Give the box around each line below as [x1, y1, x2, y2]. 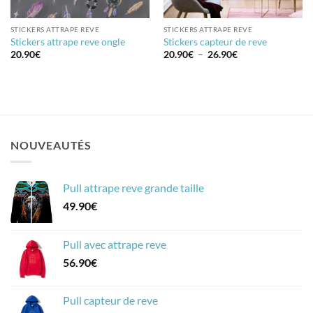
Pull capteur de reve [63, 293, 158, 307]
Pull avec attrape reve [63, 238, 166, 252]
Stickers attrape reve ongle [10, 36, 125, 48]
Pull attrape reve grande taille [63, 181, 204, 195]
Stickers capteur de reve [163, 36, 267, 48]
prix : [236, 66, 259, 78]
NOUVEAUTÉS [10, 138, 92, 152]
